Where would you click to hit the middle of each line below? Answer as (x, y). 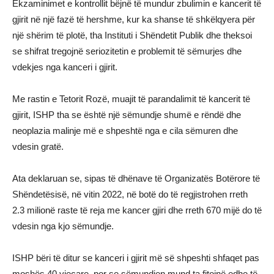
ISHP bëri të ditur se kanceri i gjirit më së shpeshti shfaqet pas (136, 258)
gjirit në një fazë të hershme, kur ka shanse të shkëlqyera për (134, 19)
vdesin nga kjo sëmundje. (63, 226)
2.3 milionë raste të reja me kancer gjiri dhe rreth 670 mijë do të (137, 210)
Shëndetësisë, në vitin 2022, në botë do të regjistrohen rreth (130, 194)
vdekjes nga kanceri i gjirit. (65, 67)
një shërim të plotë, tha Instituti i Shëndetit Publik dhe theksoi (132, 35)
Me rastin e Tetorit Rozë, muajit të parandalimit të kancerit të (131, 99)
